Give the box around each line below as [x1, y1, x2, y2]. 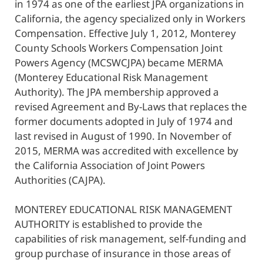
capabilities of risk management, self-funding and [15, 232, 246, 246]
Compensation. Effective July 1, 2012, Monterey [15, 26, 236, 40]
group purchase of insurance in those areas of [15, 247, 231, 261]
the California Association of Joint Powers [15, 158, 205, 172]
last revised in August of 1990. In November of [15, 129, 231, 143]
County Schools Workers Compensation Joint [15, 41, 222, 55]
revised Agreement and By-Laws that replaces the [15, 99, 247, 113]
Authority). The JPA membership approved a [15, 85, 219, 99]
